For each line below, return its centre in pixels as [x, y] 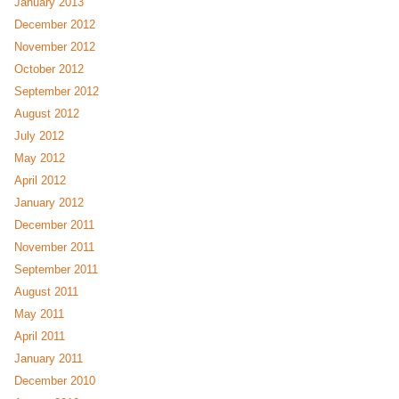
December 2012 [55, 25]
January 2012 [49, 203]
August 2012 [47, 114]
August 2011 [46, 292]
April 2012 [40, 181]
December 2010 [55, 381]
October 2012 [49, 69]
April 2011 [40, 337]
